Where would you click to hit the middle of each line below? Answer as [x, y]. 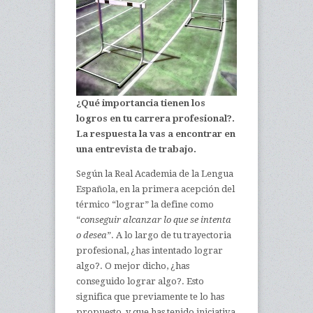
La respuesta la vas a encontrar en [156, 134]
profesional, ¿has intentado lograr [150, 250]
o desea [92, 235]
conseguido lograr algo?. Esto [140, 281]
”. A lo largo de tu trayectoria [169, 235]
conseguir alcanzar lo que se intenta [156, 220]
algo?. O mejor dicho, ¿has [133, 266]
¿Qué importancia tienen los [141, 103]
